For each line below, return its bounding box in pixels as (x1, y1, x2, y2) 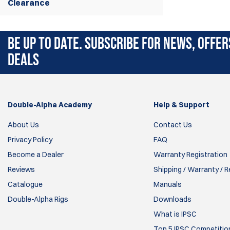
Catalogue (8, 180, 43, 189)
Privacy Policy (8, 135, 52, 144)
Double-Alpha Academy (8, 100, 92, 109)
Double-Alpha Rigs (8, 195, 68, 204)
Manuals (153, 180, 182, 189)
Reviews (8, 165, 35, 174)
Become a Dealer (8, 150, 64, 159)
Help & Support (153, 100, 209, 109)
